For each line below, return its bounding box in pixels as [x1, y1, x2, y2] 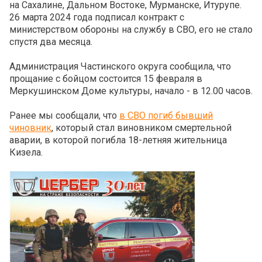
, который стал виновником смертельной [51, 122, 232, 134]
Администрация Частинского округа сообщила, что [9, 61, 231, 73]
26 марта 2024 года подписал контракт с [9, 12, 184, 23]
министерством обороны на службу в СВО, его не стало [9, 24, 253, 36]
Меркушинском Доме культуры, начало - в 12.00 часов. [9, 85, 253, 97]
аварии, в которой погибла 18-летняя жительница [9, 135, 227, 146]
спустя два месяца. [9, 36, 92, 48]
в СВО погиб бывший [119, 110, 213, 122]
